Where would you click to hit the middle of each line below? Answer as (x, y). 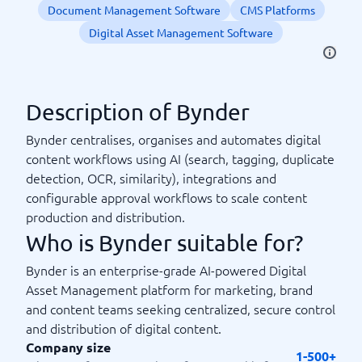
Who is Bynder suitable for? (164, 243)
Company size (68, 347)
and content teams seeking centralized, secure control (181, 309)
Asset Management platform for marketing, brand (169, 289)
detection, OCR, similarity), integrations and (151, 178)
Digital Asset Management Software (181, 32)
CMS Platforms (277, 10)
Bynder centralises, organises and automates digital (173, 139)
